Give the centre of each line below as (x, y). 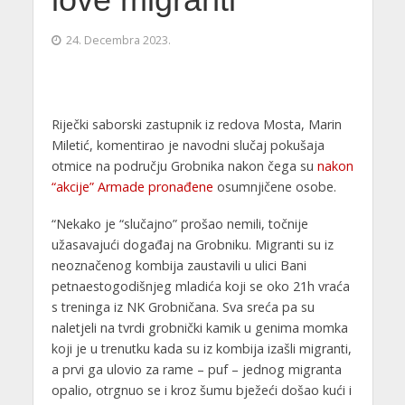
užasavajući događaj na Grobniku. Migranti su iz (192, 245)
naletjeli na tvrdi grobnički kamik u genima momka (199, 328)
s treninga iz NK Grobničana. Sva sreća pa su (183, 307)
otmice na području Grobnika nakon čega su (184, 166)
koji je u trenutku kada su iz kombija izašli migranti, (201, 349)
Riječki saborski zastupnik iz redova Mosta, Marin (196, 125)
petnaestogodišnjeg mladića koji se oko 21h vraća (200, 287)
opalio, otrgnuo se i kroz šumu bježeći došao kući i (201, 391)
